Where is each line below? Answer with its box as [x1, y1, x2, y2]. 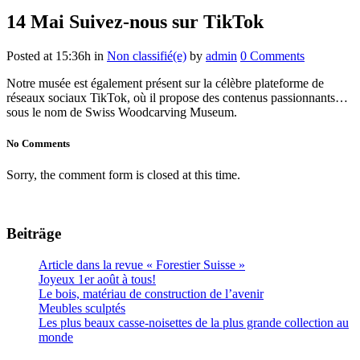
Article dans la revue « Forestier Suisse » [39, 257, 245, 272]
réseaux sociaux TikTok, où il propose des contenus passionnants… [6, 90, 348, 104]
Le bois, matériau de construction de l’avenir [39, 286, 264, 301]
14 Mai [6, 10, 64, 32]
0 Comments [240, 48, 305, 63]
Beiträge [6, 224, 61, 242]
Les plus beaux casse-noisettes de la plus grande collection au [39, 315, 349, 329]
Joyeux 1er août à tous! [39, 272, 156, 286]
